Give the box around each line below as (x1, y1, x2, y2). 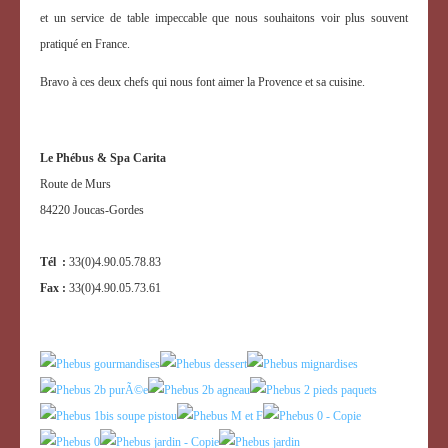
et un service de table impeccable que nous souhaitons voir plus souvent (40, 10, 408, 25)
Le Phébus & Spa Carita (40, 150, 166, 165)
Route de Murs (40, 176, 111, 191)
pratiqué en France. (40, 36, 130, 51)
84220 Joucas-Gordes (40, 202, 144, 217)
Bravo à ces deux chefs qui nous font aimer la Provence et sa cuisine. (40, 74, 365, 89)
